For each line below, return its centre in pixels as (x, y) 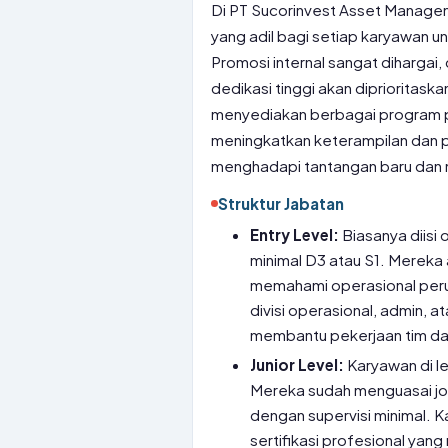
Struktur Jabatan (281, 203)
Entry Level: (295, 234)
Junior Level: (297, 364)
